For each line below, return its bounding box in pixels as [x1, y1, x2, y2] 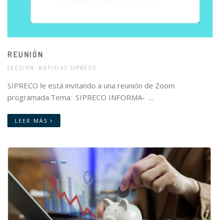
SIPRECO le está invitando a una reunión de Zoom [7, 81, 175, 91]
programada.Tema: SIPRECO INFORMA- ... [7, 92, 153, 103]
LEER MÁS [15, 117, 50, 125]
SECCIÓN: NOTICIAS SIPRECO [7, 64, 97, 72]
